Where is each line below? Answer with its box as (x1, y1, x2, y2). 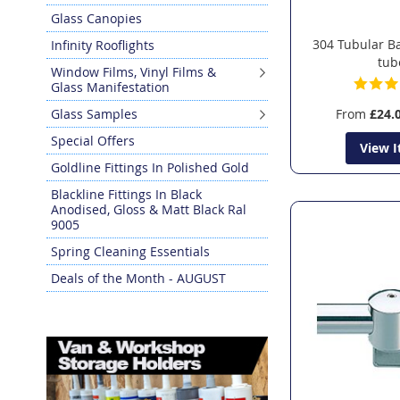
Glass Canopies (51, 9, 142, 27)
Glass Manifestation (51, 78, 170, 96)
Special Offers (51, 131, 135, 149)
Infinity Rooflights (51, 36, 154, 54)
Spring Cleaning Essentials (51, 242, 210, 260)
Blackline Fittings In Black (51, 185, 202, 203)
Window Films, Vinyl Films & (51, 62, 216, 80)
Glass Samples (51, 104, 137, 122)
